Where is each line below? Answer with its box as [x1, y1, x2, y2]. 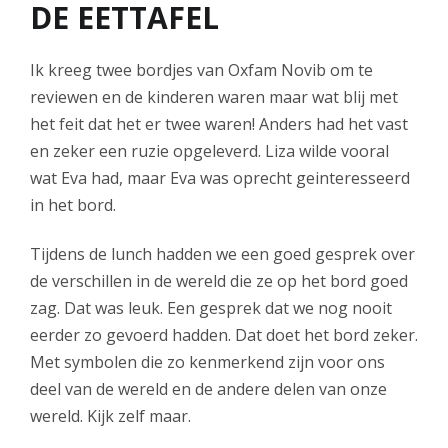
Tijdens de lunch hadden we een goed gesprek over [30, 243, 415, 266]
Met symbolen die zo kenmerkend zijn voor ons [30, 351, 385, 374]
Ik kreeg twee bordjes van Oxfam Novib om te [30, 58, 373, 81]
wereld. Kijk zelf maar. [30, 405, 191, 428]
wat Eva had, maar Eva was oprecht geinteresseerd [30, 166, 410, 189]
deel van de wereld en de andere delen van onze [30, 378, 387, 401]
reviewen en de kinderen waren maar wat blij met [30, 85, 398, 108]
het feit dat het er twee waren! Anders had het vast [30, 112, 408, 135]
